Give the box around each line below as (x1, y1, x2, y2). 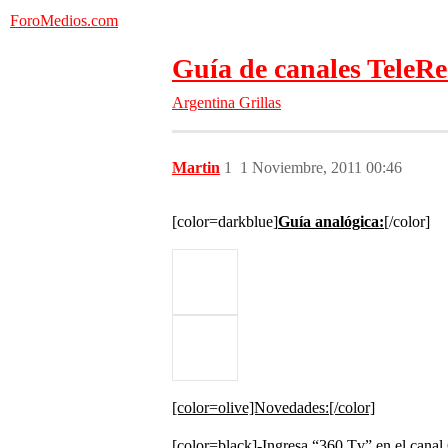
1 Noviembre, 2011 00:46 (240, 159, 402, 176)
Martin (172, 159, 220, 176)
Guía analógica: (278, 213, 384, 230)
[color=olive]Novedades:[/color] (172, 399, 375, 416)
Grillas (239, 94, 281, 111)
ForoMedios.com (10, 12, 118, 29)
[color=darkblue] (172, 213, 278, 230)
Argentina (172, 94, 235, 111)
